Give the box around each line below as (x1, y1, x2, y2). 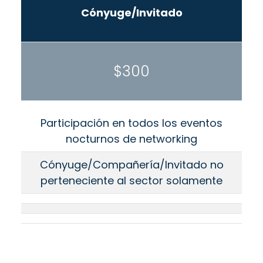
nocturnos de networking (66, 131, 197, 147)
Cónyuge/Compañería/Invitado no (39, 157, 224, 173)
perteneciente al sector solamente (41, 173, 222, 188)
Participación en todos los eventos (41, 116, 222, 131)
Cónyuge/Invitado (80, 5, 183, 21)
